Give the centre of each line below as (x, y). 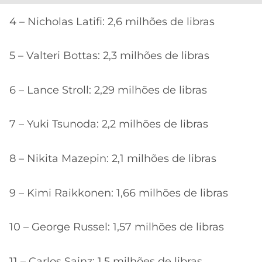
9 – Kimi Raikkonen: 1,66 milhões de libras (119, 193)
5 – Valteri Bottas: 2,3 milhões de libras (109, 56)
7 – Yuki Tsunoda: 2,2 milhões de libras (109, 124)
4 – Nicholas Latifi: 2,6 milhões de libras (112, 21)
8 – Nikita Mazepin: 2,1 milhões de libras (113, 158)
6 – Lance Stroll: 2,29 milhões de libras (108, 90)
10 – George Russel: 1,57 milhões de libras (117, 227)
